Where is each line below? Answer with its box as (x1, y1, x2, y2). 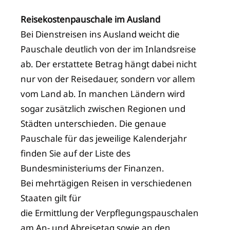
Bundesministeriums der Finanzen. (21, 162, 164, 174)
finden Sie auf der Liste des (21, 147, 130, 159)
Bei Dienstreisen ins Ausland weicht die (21, 28, 180, 40)
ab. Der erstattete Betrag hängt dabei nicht (21, 57, 197, 70)
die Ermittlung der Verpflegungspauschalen (21, 206, 199, 219)
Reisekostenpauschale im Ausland (21, 13, 160, 25)
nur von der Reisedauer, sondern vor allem (21, 72, 195, 85)
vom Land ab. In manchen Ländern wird (21, 87, 185, 100)
